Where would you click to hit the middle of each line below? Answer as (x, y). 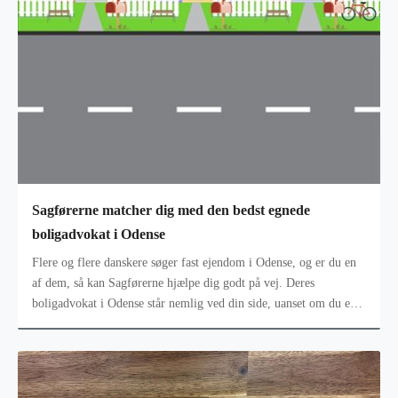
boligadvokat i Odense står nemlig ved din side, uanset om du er (193, 303)
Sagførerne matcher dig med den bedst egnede (171, 211)
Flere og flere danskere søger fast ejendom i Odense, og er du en (194, 262)
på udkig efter (67, 323)
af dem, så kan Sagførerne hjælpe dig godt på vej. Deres (173, 283)
